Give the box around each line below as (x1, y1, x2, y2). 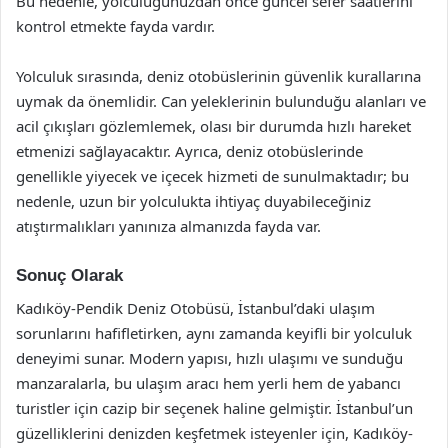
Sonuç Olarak (16, 266, 123, 285)
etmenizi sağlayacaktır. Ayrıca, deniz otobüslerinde (16, 141, 363, 161)
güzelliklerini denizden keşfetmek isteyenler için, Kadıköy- (16, 422, 413, 443)
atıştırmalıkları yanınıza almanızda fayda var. (16, 216, 321, 236)
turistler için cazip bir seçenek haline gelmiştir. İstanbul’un (16, 397, 413, 418)
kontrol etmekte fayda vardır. (16, 16, 215, 36)
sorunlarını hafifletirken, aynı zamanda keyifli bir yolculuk (16, 322, 412, 343)
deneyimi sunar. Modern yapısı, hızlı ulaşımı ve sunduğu (16, 347, 403, 368)
